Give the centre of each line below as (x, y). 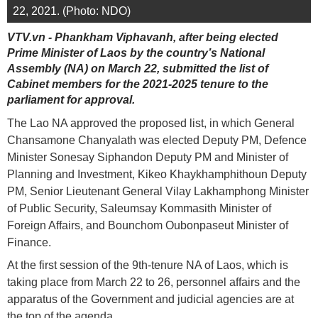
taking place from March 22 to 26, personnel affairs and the (154, 282)
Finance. (29, 242)
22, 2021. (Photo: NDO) (72, 11)
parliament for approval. (71, 99)
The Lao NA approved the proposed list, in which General (151, 123)
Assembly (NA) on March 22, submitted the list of (138, 68)
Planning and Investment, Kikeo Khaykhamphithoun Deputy (157, 174)
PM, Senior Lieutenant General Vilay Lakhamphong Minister (158, 191)
